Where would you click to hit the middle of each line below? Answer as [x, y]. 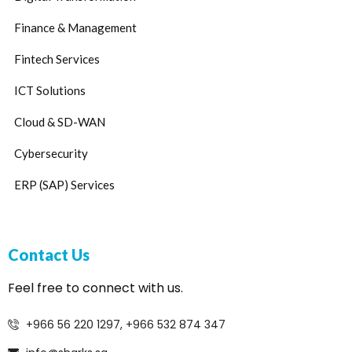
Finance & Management [75, 27]
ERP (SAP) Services [64, 184]
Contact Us [49, 254]
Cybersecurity [51, 153]
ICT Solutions [50, 90]
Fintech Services [57, 59]
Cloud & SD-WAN [60, 121]
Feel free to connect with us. [95, 288]
